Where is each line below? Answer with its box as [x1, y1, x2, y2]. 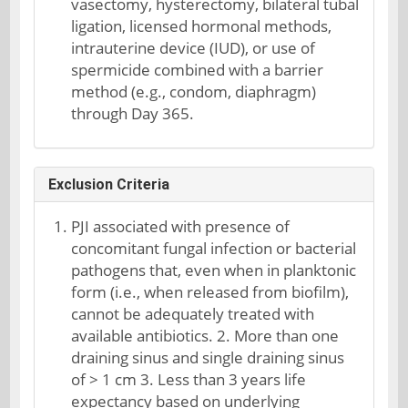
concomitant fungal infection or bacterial [71, 238, 357, 259]
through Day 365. [71, 103, 195, 124]
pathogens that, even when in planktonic [71, 260, 357, 280]
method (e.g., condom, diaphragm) [71, 81, 317, 102]
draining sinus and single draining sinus [71, 347, 345, 368]
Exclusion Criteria [47, 176, 169, 193]
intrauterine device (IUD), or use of [71, 37, 316, 58]
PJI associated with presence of [71, 216, 291, 237]
